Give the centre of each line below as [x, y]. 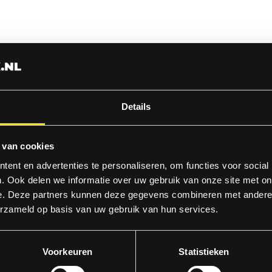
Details [136, 106]
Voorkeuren [67, 251]
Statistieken [204, 251]
